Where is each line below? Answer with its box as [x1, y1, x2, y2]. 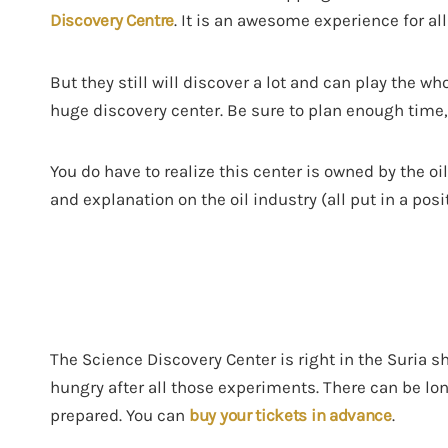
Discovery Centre [50, 9, 175, 30]
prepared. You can [50, 404, 189, 425]
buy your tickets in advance [189, 404, 392, 425]
